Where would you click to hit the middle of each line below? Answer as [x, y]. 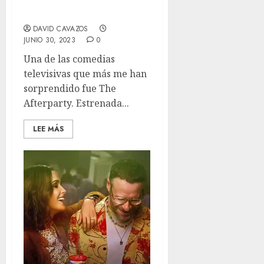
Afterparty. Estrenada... [76, 103]
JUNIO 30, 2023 [50, 40]
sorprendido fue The [70, 88]
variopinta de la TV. [72, 14]
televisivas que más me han [85, 74]
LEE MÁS [48, 129]
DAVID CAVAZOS [61, 29]
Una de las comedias [69, 59]
